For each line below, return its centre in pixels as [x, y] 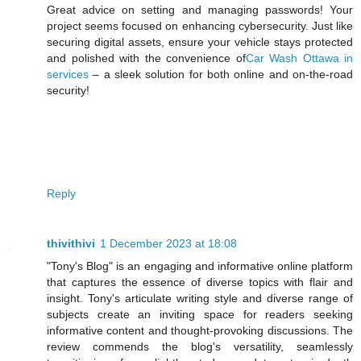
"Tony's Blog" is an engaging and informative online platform [200, 266]
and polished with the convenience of [146, 58]
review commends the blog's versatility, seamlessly [200, 346]
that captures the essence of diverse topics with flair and [200, 282]
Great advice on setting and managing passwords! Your [200, 9]
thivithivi [71, 243]
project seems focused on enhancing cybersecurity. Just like [200, 25]
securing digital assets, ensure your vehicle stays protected [200, 41]
